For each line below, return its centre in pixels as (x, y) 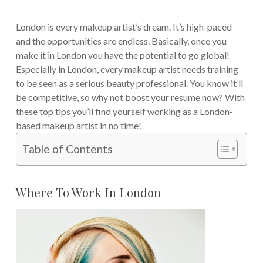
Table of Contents (67, 149)
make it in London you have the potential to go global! (122, 55)
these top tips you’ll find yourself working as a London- (124, 111)
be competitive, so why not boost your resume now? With (130, 97)
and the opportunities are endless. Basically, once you (121, 41)
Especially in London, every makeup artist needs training (127, 69)
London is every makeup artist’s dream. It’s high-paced (124, 26)
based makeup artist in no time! (78, 125)
